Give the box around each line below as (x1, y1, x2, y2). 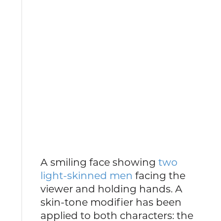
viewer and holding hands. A (40, 182, 183, 195)
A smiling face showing (40, 155, 159, 168)
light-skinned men (40, 169, 133, 182)
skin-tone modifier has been (40, 195, 182, 208)
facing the (133, 169, 186, 182)
